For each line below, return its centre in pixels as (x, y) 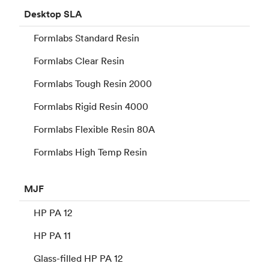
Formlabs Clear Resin (79, 60)
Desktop (43, 14)
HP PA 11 (52, 235)
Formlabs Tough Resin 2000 (93, 83)
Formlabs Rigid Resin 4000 (91, 106)
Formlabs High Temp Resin (90, 152)
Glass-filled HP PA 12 (78, 258)
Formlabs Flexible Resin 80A (94, 129)
